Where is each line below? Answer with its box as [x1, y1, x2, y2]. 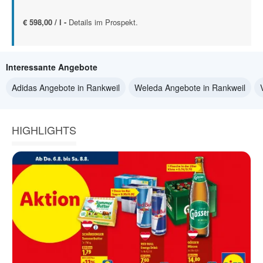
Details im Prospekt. [69, 16, 138, 28]
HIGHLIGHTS [12, 122, 76, 137]
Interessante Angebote [6, 61, 97, 73]
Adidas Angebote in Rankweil [12, 82, 120, 93]
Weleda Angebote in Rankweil [134, 82, 245, 93]
